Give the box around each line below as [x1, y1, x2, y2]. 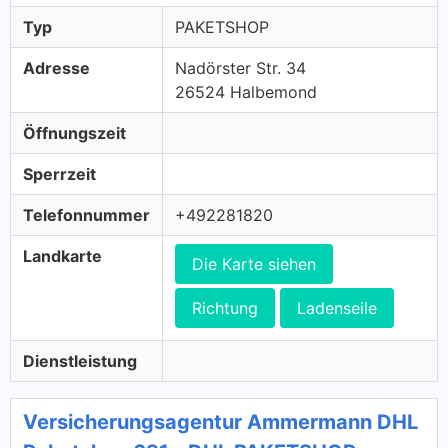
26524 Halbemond [175, 82, 317, 102]
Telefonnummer [23, 205, 150, 225]
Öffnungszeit [23, 123, 126, 143]
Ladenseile [297, 298, 377, 318]
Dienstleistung [23, 351, 137, 371]
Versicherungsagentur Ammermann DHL [23, 410, 418, 434]
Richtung [192, 298, 258, 318]
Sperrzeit [23, 164, 96, 184]
